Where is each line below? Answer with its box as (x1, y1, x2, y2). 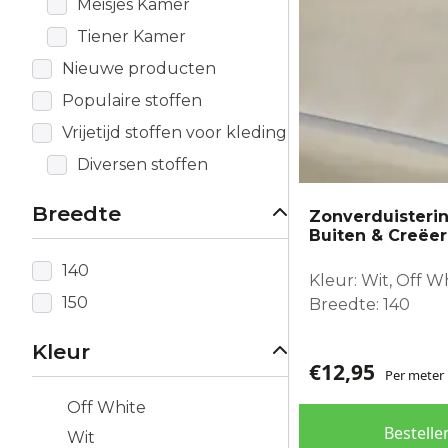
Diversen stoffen (77, 154, 208, 174)
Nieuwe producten (62, 58, 216, 78)
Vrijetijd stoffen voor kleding (62, 122, 287, 142)
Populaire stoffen (62, 90, 202, 110)
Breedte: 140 (309, 294, 410, 314)
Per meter (385, 365, 444, 384)
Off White (67, 397, 146, 417)
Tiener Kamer (77, 26, 186, 46)
